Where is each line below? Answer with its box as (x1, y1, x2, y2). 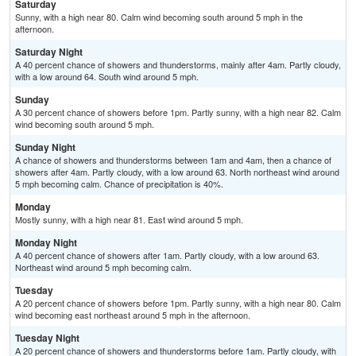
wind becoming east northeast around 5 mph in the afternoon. (15, 308, 250, 322)
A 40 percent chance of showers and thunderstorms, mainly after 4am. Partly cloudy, (15, 58, 341, 72)
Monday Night (15, 235, 77, 250)
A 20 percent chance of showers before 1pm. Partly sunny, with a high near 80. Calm (15, 296, 341, 310)
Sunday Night (15, 140, 75, 155)
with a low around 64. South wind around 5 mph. (15, 70, 199, 83)
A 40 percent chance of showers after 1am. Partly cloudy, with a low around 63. (15, 249, 319, 262)
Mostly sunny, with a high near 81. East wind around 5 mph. (15, 213, 243, 226)
